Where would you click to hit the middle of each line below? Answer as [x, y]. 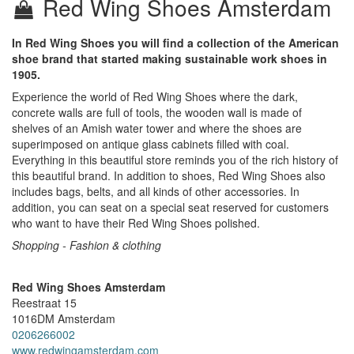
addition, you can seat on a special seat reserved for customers [170, 207]
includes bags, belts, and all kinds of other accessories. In [156, 191]
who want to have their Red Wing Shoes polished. [136, 223]
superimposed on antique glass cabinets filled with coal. [151, 144]
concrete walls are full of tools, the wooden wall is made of [157, 112]
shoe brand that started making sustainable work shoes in [169, 58]
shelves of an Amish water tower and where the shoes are [157, 128]
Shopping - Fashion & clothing [87, 245]
